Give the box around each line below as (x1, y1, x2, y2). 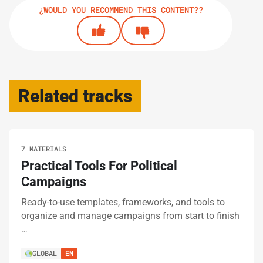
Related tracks (18, 85, 132, 106)
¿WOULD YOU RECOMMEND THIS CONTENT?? (39, 4, 203, 16)
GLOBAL (32, 248, 57, 258)
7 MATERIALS (21, 143, 66, 153)
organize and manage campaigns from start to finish (21, 210, 240, 221)
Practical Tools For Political (21, 158, 177, 173)
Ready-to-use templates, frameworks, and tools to (21, 196, 225, 208)
